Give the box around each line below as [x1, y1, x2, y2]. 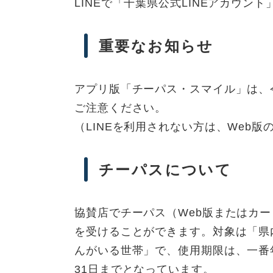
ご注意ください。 [74, 102, 167, 115]
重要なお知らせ [99, 38, 214, 55]
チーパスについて [99, 161, 232, 179]
